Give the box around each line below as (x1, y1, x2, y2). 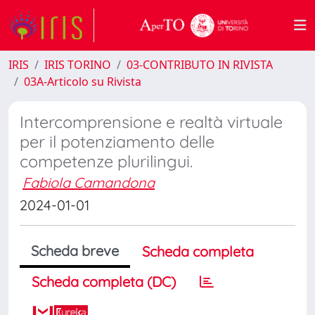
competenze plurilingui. (20, 151, 193, 172)
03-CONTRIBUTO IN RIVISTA (127, 57, 273, 72)
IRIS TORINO (44, 57, 111, 72)
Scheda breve (31, 242, 119, 259)
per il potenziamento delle (20, 131, 214, 152)
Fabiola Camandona (22, 174, 155, 191)
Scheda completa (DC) (32, 273, 176, 290)
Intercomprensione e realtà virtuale (20, 112, 283, 132)
